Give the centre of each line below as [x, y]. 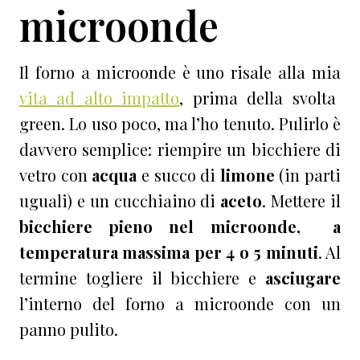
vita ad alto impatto [100, 98]
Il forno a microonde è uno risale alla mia [180, 72]
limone [247, 175]
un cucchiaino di [155, 201]
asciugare [303, 278]
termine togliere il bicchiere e [142, 278]
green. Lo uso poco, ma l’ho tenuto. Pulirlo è [180, 124]
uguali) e [52, 201]
